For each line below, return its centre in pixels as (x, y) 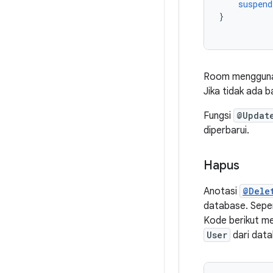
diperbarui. (226, 130)
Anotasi (222, 191)
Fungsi (218, 116)
